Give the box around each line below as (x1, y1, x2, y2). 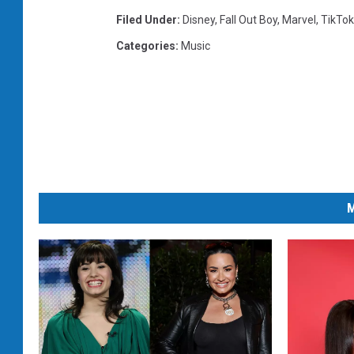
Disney (183, 13, 215, 27)
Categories (116, 40, 175, 53)
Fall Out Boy (220, 13, 277, 27)
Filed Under (116, 13, 177, 27)
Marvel (282, 13, 316, 27)
